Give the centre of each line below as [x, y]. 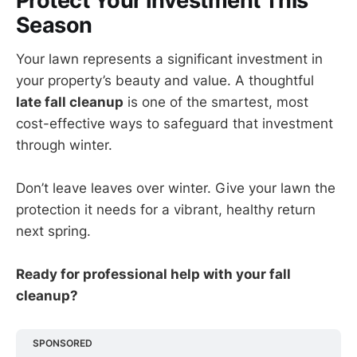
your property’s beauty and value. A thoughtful [165, 80]
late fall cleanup [70, 102]
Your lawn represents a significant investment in [169, 59]
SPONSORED [63, 343]
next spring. [53, 231]
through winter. [64, 145]
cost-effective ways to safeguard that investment [175, 124]
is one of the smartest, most [216, 102]
